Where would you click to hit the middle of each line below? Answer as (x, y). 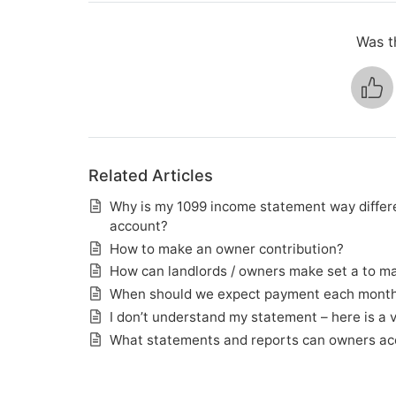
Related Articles (150, 175)
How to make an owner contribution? (226, 248)
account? (138, 225)
